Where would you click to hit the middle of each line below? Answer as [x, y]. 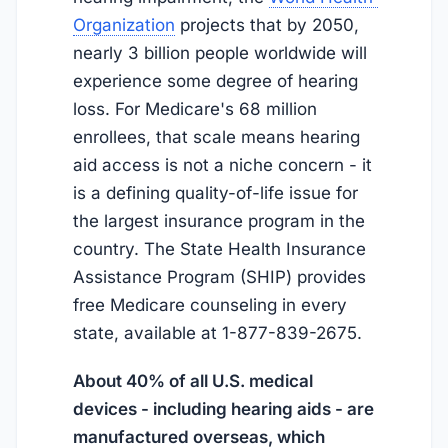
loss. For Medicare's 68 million [195, 109]
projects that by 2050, [267, 25]
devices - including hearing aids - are [223, 409]
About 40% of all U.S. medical [193, 381]
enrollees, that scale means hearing [216, 137]
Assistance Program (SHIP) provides [219, 277]
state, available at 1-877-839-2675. [217, 333]
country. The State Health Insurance [219, 249]
